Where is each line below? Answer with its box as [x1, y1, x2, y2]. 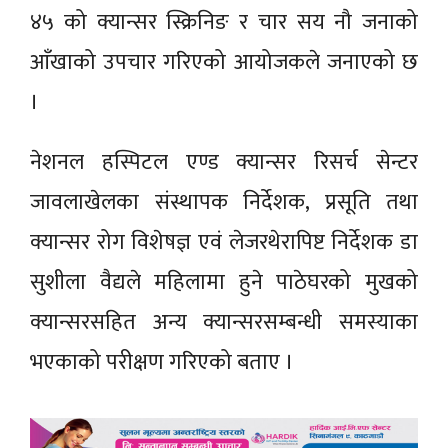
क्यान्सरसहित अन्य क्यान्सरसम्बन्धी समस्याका [30, 303, 418, 341]
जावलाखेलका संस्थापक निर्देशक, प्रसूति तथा [30, 183, 418, 221]
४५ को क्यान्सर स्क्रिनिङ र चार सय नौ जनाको [30, 3, 418, 41]
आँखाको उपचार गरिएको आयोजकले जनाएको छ [30, 43, 418, 81]
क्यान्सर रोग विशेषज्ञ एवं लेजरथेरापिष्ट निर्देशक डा [30, 223, 418, 261]
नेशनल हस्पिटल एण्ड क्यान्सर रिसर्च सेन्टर [30, 143, 418, 181]
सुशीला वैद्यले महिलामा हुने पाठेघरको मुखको [30, 263, 418, 301]
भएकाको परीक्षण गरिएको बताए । [30, 343, 299, 381]
